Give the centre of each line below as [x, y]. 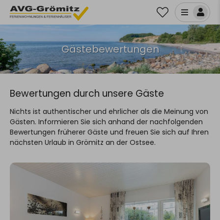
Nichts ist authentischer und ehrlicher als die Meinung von [109, 111]
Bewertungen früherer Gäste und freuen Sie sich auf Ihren [109, 132]
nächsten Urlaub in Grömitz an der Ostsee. [83, 142]
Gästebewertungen [110, 49]
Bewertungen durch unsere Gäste [87, 94]
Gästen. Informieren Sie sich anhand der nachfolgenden [106, 122]
